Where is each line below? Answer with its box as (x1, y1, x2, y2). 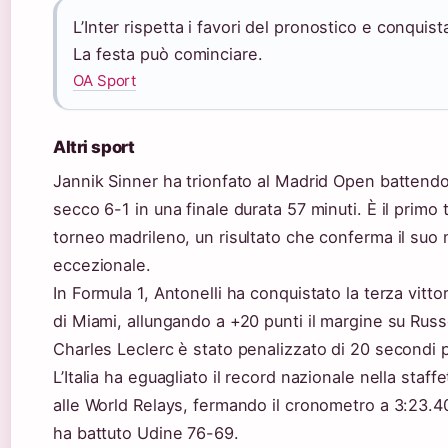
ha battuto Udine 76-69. (53, 422, 239, 443)
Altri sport (53, 136, 135, 157)
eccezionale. (53, 254, 151, 275)
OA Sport (73, 70, 137, 90)
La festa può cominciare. (73, 43, 263, 64)
